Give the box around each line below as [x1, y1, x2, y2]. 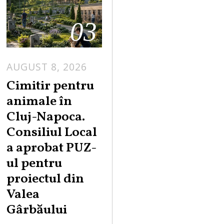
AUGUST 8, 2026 [6, 59, 87, 73]
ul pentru [6, 154, 62, 173]
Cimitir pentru [6, 77, 94, 96]
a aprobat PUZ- [6, 139, 97, 158]
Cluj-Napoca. [6, 108, 85, 127]
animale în [6, 92, 72, 111]
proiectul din [6, 170, 84, 189]
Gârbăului [6, 201, 67, 220]
